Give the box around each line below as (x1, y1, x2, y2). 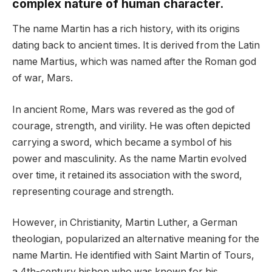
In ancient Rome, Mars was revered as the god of (12, 103, 235, 115)
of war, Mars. (12, 72, 73, 84)
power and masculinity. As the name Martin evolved (12, 152, 246, 165)
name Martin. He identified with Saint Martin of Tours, (12, 250, 254, 262)
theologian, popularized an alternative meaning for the (12, 233, 259, 245)
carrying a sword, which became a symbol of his (12, 136, 232, 148)
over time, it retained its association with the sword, (12, 169, 242, 181)
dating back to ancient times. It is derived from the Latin (12, 39, 260, 52)
